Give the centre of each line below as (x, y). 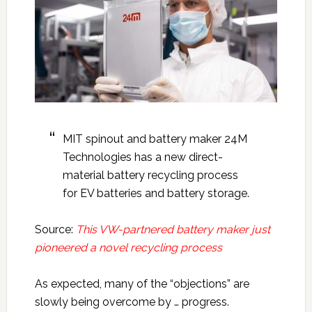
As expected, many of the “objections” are (142, 284)
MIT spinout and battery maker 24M (155, 139)
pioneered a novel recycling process (128, 248)
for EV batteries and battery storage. (156, 194)
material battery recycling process (150, 175)
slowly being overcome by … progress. (132, 302)
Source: (55, 230)
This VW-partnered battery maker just (173, 230)
